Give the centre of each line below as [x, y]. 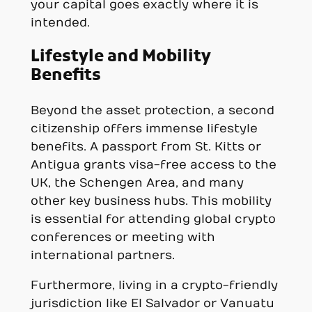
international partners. [102, 256]
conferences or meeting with [123, 238]
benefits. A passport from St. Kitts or [146, 147]
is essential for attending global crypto [153, 220]
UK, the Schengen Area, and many [137, 184]
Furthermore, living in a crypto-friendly [154, 286]
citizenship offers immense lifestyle [144, 129]
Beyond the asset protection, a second [152, 111]
